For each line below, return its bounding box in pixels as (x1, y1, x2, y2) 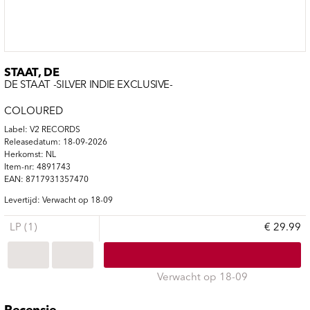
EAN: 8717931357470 (4, 175, 89, 184)
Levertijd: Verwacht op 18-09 (4, 196, 113, 205)
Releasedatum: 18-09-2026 (4, 138, 107, 147)
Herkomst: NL (4, 150, 56, 159)
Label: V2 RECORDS (4, 125, 80, 134)
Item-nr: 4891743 (4, 163, 71, 172)
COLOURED (4, 106, 63, 117)
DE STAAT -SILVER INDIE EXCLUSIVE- (4, 80, 173, 91)
